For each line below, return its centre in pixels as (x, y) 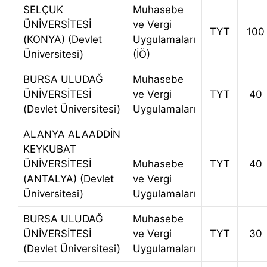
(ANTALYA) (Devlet (69, 179)
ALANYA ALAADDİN (72, 134)
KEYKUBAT (50, 149)
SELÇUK (43, 10)
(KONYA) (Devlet (63, 40)
